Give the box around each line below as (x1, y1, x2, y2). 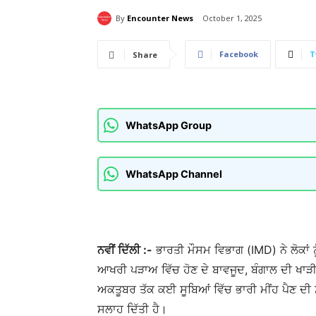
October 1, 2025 (202, 13, 262, 24)
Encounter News (127, 12, 193, 23)
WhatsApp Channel (126, 168, 222, 181)
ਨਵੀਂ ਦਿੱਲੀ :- (97, 243, 152, 257)
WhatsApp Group (126, 119, 212, 132)
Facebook (219, 49, 258, 60)
